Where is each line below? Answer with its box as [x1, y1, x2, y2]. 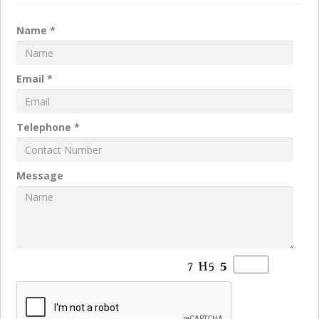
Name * [16, 23, 56, 38]
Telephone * [16, 120, 80, 135]
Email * [16, 72, 53, 86]
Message [16, 169, 63, 183]
